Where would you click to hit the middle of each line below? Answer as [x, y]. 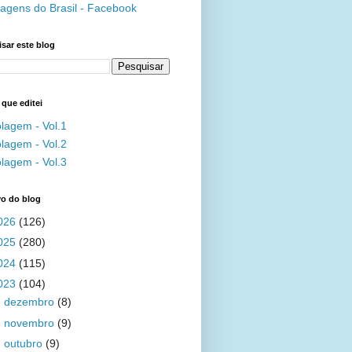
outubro [24, 343]
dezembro [30, 302]
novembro [30, 323]
